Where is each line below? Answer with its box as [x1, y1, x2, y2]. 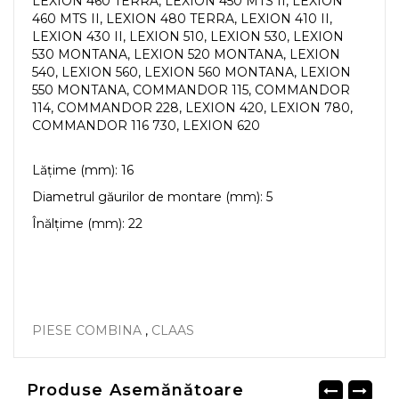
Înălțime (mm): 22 [32, 216, 142, 232]
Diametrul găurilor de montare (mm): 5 [32, 189, 273, 205]
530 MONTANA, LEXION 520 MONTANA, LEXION [32, 46, 340, 62]
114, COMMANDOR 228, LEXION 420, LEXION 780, [32, 100, 353, 116]
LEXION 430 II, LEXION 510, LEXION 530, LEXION [32, 28, 344, 45]
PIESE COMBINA [32, 322, 142, 338]
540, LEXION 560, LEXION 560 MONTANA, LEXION [32, 64, 351, 80]
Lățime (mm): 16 [32, 162, 134, 178]
